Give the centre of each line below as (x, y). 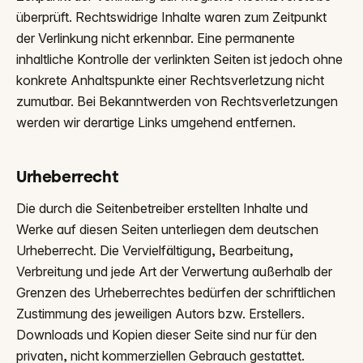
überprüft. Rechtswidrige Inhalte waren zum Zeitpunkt (171, 17)
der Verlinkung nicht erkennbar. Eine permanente (156, 38)
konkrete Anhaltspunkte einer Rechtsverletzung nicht (170, 80)
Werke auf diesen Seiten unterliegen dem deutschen (167, 229)
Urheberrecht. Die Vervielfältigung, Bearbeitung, (155, 250)
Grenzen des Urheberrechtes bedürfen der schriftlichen (176, 293)
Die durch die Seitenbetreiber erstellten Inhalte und (162, 208)
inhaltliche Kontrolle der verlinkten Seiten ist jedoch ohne (179, 59)
